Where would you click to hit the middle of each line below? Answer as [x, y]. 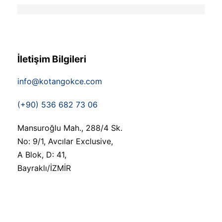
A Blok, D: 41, [42, 154]
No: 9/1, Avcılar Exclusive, [65, 141]
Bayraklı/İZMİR [44, 168]
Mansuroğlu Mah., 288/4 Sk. [70, 128]
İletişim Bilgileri [52, 59]
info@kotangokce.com [60, 81]
